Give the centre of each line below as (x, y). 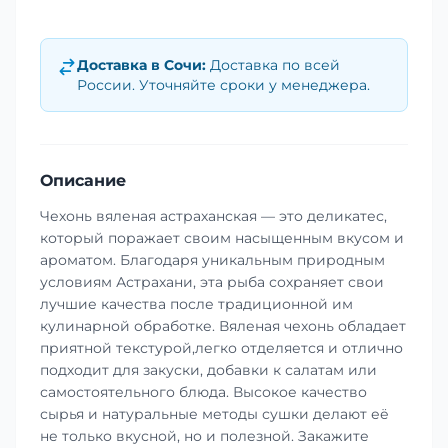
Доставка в (120, 65)
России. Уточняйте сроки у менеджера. (223, 85)
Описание (83, 181)
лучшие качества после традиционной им (196, 304)
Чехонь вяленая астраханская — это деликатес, (213, 216)
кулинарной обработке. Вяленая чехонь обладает (223, 326)
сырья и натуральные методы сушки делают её (214, 414)
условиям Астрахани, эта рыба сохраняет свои (212, 282)
